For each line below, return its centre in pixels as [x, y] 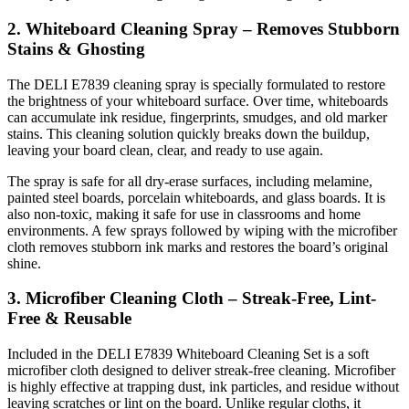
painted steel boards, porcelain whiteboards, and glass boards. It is [196, 197]
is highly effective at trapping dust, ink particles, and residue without [203, 387]
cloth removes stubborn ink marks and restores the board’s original [198, 246]
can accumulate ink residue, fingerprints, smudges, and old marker [197, 117]
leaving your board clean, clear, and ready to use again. [165, 150]
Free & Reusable [69, 319]
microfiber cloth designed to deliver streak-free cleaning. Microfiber [201, 371]
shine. [24, 263]
